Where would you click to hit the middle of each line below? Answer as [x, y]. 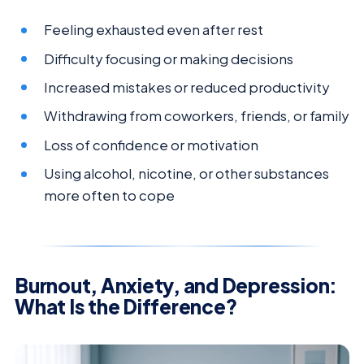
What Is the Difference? [126, 307]
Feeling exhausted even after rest [154, 30]
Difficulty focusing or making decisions [169, 58]
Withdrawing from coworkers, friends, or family [197, 116]
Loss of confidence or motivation [152, 145]
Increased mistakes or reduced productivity [187, 88]
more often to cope [110, 196]
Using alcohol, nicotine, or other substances [187, 174]
